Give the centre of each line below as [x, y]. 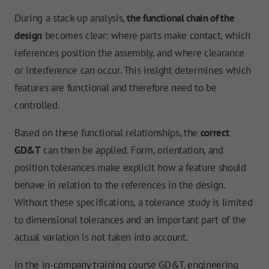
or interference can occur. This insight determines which [133, 71]
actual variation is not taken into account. [101, 237]
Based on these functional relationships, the [107, 133]
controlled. [37, 105]
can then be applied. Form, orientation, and [132, 150]
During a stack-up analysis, [71, 18]
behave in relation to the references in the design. [120, 185]
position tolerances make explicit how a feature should [130, 168]
